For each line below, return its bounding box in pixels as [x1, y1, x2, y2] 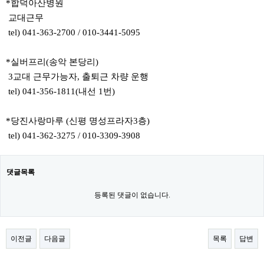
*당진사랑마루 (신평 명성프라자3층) [6, 116, 150, 126]
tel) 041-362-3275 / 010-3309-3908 [6, 131, 140, 140]
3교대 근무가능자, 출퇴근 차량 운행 [6, 72, 148, 81]
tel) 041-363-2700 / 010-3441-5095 [6, 28, 140, 37]
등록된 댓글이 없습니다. [94, 191, 170, 199]
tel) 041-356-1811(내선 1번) [6, 87, 115, 96]
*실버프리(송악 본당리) [6, 57, 98, 67]
